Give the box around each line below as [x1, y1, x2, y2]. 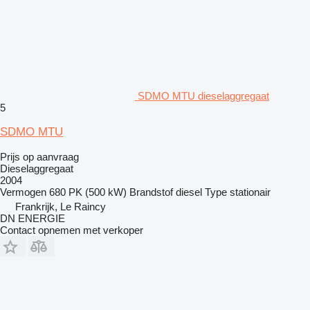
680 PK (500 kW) [49, 185, 127, 198]
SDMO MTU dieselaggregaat [138, 89, 269, 102]
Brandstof [129, 185, 173, 198]
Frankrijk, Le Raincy [15, 200, 106, 212]
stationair [230, 185, 271, 198]
